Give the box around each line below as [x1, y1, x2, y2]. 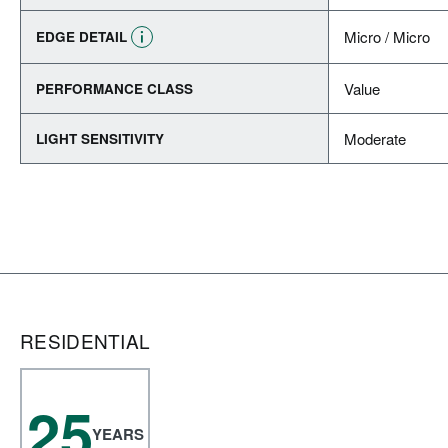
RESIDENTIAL [20, 327, 151, 354]
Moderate [344, 128, 406, 149]
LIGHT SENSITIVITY [36, 129, 164, 148]
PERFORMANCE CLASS [36, 79, 193, 98]
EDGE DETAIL [36, 27, 127, 46]
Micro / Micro [344, 26, 430, 47]
